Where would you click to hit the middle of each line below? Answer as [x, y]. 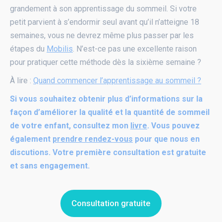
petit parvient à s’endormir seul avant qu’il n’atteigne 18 [105, 22]
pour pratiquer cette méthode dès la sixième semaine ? [106, 62]
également [31, 139]
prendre [68, 139]
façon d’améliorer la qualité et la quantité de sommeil [110, 112]
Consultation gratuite [111, 203]
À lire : [22, 80]
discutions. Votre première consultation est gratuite [108, 152]
